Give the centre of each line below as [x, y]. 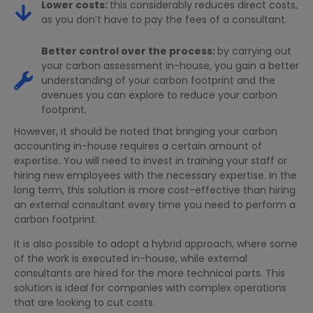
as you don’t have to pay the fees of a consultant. [164, 20]
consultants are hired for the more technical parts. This [150, 274]
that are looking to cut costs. [85, 303]
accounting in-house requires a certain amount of [138, 146]
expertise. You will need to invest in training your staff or [151, 161]
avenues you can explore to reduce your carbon [159, 95]
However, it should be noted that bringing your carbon [146, 132]
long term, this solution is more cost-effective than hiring [155, 190]
